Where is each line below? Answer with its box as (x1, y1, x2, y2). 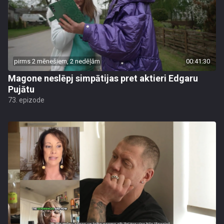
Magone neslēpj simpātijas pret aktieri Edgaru (8, 73, 198, 83)
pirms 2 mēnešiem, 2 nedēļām (14, 57, 100, 65)
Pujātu (8, 84, 34, 94)
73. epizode (8, 96, 44, 104)
